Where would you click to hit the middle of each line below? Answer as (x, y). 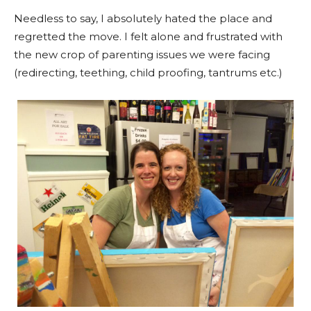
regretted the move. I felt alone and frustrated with (148, 36)
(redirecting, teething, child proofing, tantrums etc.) (148, 72)
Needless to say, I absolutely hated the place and (143, 18)
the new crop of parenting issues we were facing (142, 54)
